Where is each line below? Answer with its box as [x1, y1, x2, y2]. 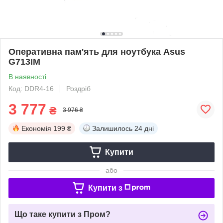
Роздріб [66, 84, 91, 93]
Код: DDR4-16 [8, 84, 54, 93]
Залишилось [92, 124, 132, 132]
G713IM [8, 56, 40, 67]
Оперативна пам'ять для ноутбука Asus [8, 46, 185, 57]
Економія [21, 124, 51, 132]
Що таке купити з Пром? [14, 210, 111, 219]
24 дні [134, 124, 154, 132]
